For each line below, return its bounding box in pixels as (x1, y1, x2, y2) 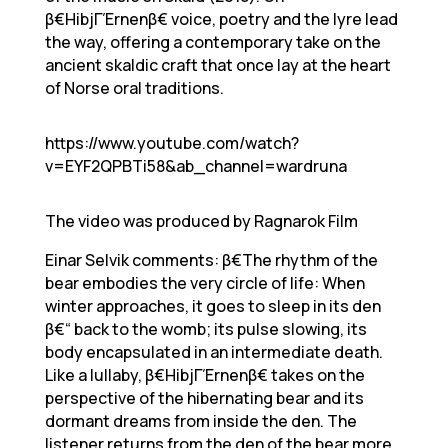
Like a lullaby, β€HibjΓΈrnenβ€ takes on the (44, 364, 365, 386)
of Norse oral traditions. (44, 77, 224, 99)
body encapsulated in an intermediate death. (44, 341, 383, 363)
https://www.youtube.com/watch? (44, 132, 299, 154)
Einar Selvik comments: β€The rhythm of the (44, 249, 378, 271)
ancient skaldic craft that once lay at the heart (44, 54, 391, 76)
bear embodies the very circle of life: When (44, 272, 365, 294)
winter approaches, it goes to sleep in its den (44, 295, 381, 317)
